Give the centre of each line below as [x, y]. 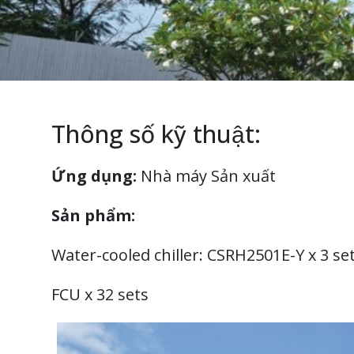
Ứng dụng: [94, 176]
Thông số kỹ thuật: [156, 134]
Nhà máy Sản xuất [206, 176]
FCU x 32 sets [100, 294]
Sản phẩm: [93, 215]
